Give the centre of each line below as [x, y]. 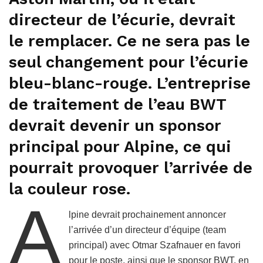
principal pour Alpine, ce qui [120, 146]
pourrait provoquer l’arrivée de [131, 168]
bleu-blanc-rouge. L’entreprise [130, 83]
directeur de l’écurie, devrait [122, 20]
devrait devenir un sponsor [115, 125]
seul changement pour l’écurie [129, 62]
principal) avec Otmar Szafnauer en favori [155, 245]
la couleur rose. [70, 189]
